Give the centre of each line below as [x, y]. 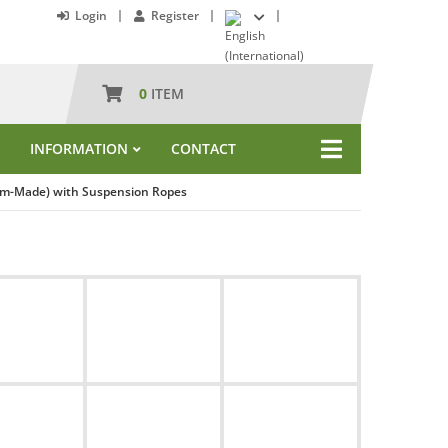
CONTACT [203, 148]
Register [175, 15]
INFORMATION [79, 148]
